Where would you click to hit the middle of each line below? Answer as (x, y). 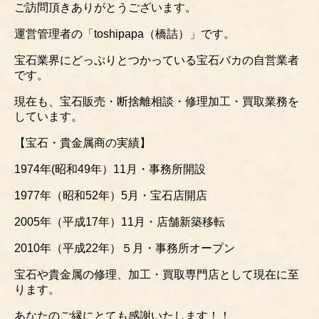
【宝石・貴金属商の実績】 (83, 143)
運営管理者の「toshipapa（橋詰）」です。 (125, 34)
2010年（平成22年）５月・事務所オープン (125, 249)
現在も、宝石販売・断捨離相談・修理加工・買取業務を (157, 102)
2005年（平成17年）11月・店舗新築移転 (120, 222)
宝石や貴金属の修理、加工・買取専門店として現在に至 (157, 275)
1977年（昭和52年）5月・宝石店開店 (111, 196)
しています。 (48, 117)
